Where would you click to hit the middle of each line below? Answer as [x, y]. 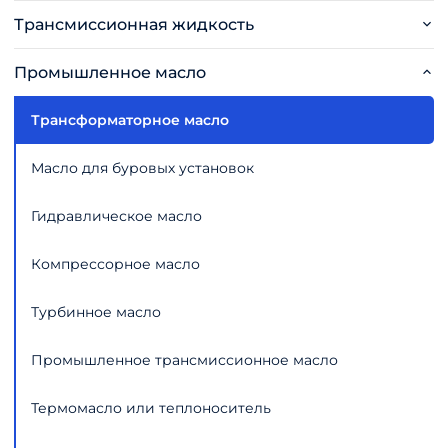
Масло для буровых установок [143, 167]
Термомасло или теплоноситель [151, 407]
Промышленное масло [110, 72]
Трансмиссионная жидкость [134, 24]
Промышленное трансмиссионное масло [185, 359]
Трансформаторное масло [130, 119]
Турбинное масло [96, 311]
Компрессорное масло [116, 263]
